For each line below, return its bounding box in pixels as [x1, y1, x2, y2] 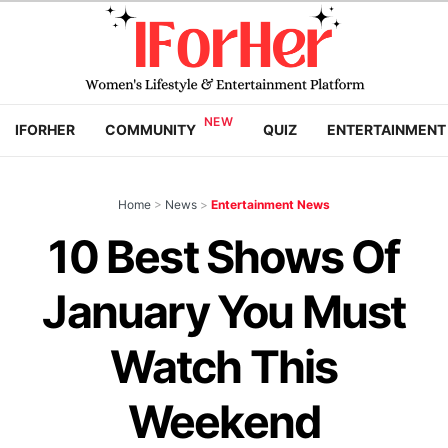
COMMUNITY [105, 121, 196, 138]
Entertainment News [211, 197, 330, 212]
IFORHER [15, 121, 75, 138]
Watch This [110, 340, 338, 394]
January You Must [42, 285, 406, 339]
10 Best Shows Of [48, 230, 400, 284]
